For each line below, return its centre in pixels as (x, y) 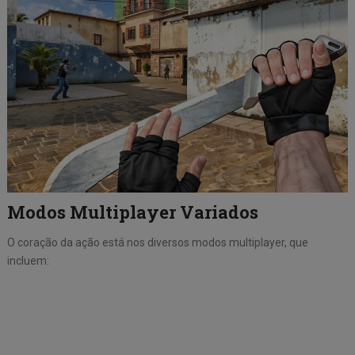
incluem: (28, 261)
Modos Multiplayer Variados (132, 212)
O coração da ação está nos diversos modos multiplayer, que (157, 243)
